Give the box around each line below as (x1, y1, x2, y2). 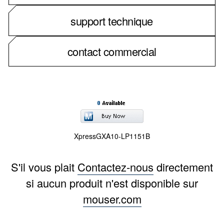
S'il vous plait (11, 159, 77, 175)
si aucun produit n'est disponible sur (26, 175, 198, 191)
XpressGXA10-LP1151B (74, 131, 150, 141)
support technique (70, 12, 153, 28)
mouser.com (82, 191, 141, 207)
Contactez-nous (77, 159, 153, 175)
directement (153, 159, 213, 175)
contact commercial (67, 43, 156, 59)
